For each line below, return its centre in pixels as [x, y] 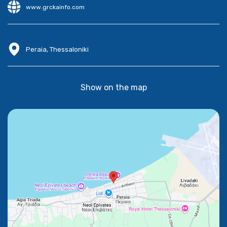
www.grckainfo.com [55, 7]
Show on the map [113, 87]
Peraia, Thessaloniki [57, 49]
